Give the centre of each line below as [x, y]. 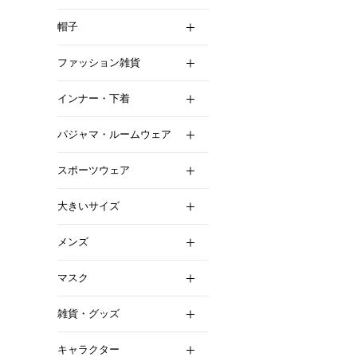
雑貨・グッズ [88, 314]
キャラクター [88, 349]
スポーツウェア [94, 170]
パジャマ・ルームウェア [114, 134]
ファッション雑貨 [99, 63]
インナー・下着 [94, 98]
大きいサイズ [88, 206]
